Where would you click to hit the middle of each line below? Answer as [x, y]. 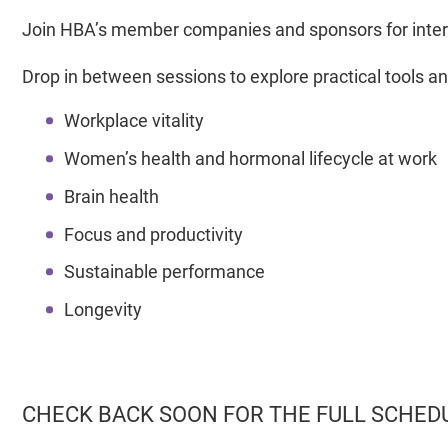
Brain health [111, 196]
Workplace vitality [133, 120]
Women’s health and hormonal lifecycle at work [250, 158]
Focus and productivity [153, 233]
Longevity [104, 309]
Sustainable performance [164, 271]
